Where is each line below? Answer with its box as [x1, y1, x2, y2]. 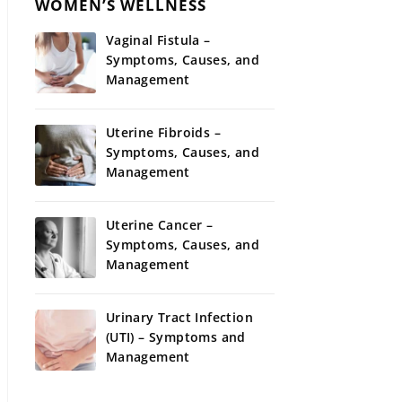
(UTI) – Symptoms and [105, 328, 246, 346]
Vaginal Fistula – [105, 31, 211, 49]
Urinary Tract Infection [105, 309, 254, 327]
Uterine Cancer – [105, 216, 214, 234]
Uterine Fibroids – [105, 124, 222, 142]
